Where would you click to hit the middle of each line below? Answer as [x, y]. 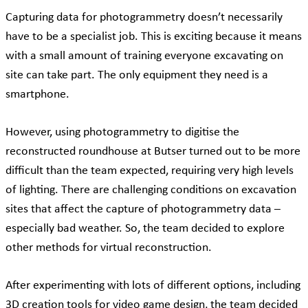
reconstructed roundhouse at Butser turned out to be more [153, 152]
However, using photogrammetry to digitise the [122, 133]
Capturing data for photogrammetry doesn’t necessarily [144, 18]
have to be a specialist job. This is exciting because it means [154, 37]
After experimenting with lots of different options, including [153, 286]
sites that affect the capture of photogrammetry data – [143, 210]
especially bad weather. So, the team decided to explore [145, 229]
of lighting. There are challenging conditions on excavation [151, 190]
